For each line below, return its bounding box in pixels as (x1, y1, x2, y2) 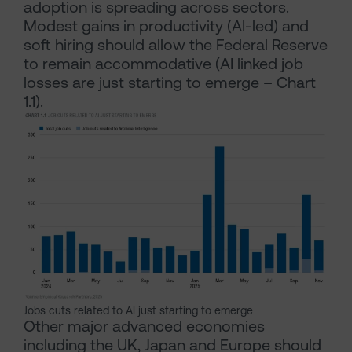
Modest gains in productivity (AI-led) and (24, 16, 309, 35)
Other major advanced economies (24, 316, 265, 335)
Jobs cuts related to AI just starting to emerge (24, 303, 253, 317)
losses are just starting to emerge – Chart (24, 73, 316, 92)
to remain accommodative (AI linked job (24, 54, 303, 73)
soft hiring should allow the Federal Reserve (24, 35, 328, 54)
